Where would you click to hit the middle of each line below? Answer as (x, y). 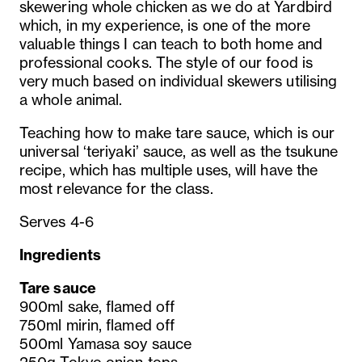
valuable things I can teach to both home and (171, 44)
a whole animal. (71, 99)
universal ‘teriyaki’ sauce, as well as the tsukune (179, 151)
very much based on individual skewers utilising (179, 81)
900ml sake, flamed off (97, 306)
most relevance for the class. (116, 188)
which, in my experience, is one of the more (165, 25)
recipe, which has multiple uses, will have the (169, 170)
